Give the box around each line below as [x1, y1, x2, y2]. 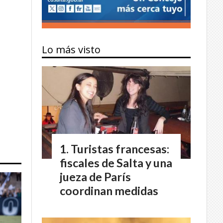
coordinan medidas [60, 183, 158, 198]
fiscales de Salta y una [60, 155, 172, 170]
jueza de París [60, 169, 131, 184]
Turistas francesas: [71, 141, 169, 156]
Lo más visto [42, 43, 101, 57]
